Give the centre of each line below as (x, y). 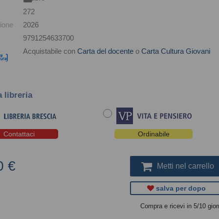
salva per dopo (181, 188)
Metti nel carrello (186, 166)
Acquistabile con (49, 51)
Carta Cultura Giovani (176, 51)
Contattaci (19, 134)
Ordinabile (153, 134)
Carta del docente (106, 51)
